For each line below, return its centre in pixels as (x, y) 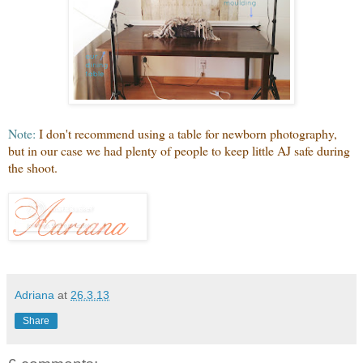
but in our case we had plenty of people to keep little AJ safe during (179, 151)
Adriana (34, 295)
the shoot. (33, 168)
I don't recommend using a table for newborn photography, (186, 134)
